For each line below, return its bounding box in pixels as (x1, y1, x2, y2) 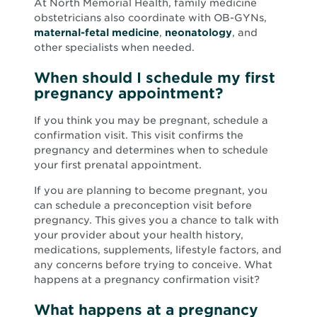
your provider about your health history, (34, 229, 243, 241)
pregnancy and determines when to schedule (34, 144, 268, 156)
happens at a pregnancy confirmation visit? (34, 273, 260, 285)
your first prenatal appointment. (34, 158, 202, 171)
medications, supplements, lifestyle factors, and (34, 243, 282, 255)
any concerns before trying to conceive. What (34, 258, 272, 270)
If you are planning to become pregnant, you (34, 184, 267, 196)
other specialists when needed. (34, 42, 195, 54)
